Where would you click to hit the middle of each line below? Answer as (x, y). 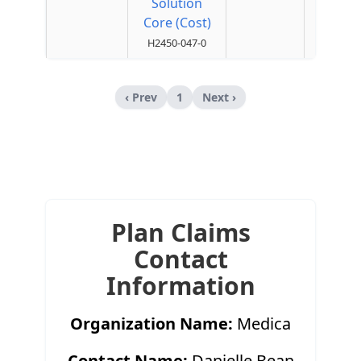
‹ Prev (141, 97)
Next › (219, 97)
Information (180, 286)
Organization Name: (151, 324)
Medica (264, 324)
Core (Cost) (177, 23)
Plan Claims (180, 232)
